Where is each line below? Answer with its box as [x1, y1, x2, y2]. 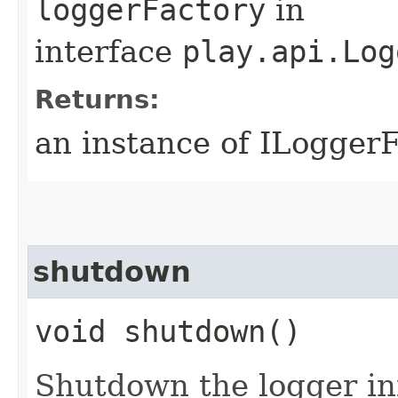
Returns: [35, 84, 160, 115]
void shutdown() [35, 313, 301, 349]
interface [35, 33, 182, 69]
